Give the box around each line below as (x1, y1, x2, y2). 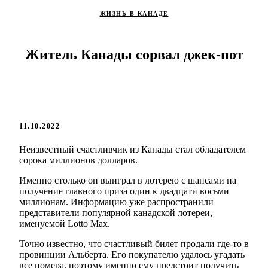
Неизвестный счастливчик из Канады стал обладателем (19, 144, 246, 155)
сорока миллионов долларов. (19, 155, 138, 166)
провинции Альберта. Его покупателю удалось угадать (19, 249, 245, 260)
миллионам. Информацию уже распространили (19, 197, 214, 208)
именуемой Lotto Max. (19, 218, 110, 229)
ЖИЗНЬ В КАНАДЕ (99, 10, 169, 17)
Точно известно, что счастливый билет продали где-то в (19, 239, 249, 249)
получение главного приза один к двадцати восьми (19, 186, 229, 197)
